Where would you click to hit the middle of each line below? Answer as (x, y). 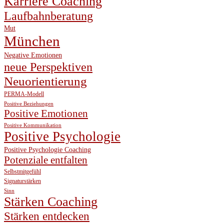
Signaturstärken (22, 181)
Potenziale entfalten (46, 160)
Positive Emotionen (46, 114)
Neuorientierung (45, 81)
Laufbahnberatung (48, 16)
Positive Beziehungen (29, 104)
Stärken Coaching (51, 202)
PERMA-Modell (24, 94)
